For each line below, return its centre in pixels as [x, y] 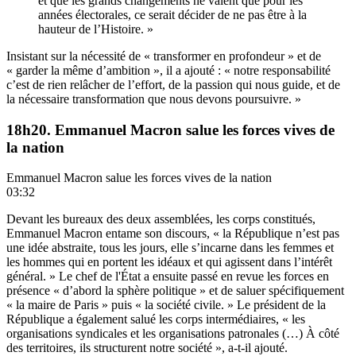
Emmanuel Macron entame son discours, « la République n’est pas [173, 234]
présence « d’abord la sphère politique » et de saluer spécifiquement [175, 291]
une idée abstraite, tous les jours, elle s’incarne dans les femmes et [170, 248]
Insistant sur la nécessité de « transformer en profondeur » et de [164, 56]
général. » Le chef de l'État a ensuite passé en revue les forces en [168, 277]
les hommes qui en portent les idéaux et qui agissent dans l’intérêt [169, 262]
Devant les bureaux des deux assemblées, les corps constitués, [161, 219]
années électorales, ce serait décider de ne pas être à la [172, 14]
